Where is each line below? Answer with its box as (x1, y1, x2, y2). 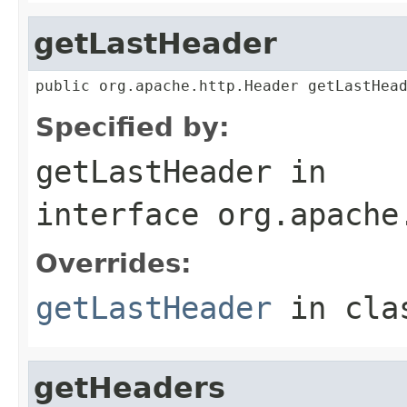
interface (35, 195, 217, 233)
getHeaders (34, 371, 225, 404)
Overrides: (35, 247, 192, 279)
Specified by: (35, 111, 230, 143)
